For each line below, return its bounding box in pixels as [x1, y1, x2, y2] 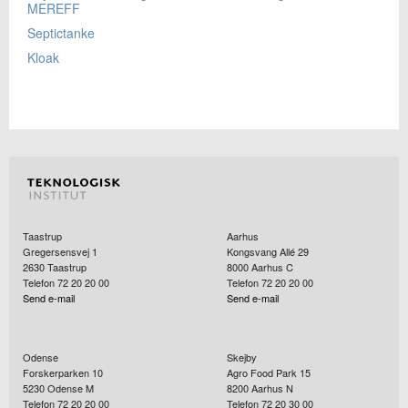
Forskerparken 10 [23, 365, 103, 381]
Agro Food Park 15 [227, 365, 311, 381]
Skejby [227, 350, 257, 365]
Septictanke [27, 24, 95, 43]
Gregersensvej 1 [23, 244, 97, 260]
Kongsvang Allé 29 [227, 244, 309, 260]
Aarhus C [251, 260, 293, 275]
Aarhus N [251, 381, 293, 396]
